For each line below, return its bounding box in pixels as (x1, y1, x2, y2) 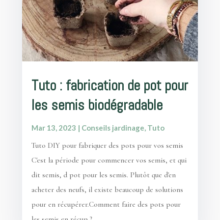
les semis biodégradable (31, 96, 163, 114)
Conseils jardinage (81, 123, 144, 132)
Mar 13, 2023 (31, 123, 76, 132)
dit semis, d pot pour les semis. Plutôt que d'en (31, 170, 176, 179)
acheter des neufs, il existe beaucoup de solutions (31, 185, 183, 194)
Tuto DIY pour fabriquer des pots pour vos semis (31, 140, 183, 150)
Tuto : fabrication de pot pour (31, 76, 188, 95)
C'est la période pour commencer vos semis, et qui (31, 155, 187, 165)
